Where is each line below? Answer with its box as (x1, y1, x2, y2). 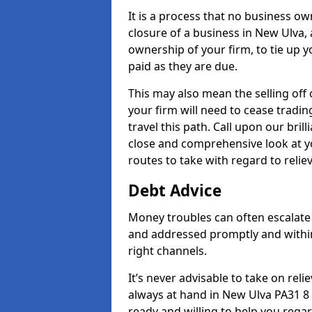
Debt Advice (128, 180, 221, 201)
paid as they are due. (128, 58, 237, 74)
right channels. (128, 243, 207, 258)
